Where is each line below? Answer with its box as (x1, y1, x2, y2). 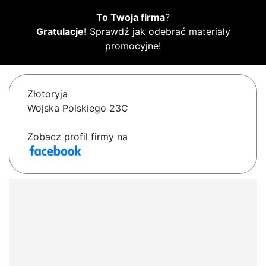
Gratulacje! (36, 26, 87, 38)
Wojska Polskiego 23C (27, 102, 128, 115)
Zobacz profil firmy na (27, 131, 128, 143)
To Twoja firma (96, 11, 165, 24)
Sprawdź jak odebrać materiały (86, 26, 230, 38)
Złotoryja (27, 88, 68, 100)
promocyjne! (105, 40, 161, 52)
